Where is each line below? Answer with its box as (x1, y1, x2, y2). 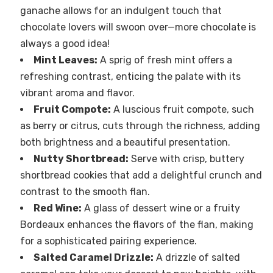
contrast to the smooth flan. (19, 185, 150, 197)
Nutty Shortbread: (33, 152, 129, 165)
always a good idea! (19, 37, 110, 49)
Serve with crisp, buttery (128, 152, 244, 165)
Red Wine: (33, 202, 82, 214)
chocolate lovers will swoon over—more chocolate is (19, 21, 256, 33)
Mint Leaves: (33, 54, 97, 66)
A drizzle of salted (153, 251, 240, 263)
